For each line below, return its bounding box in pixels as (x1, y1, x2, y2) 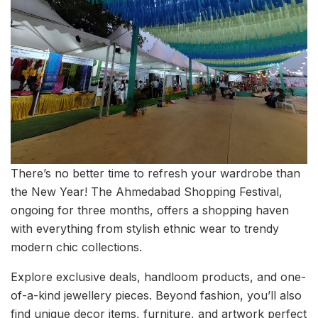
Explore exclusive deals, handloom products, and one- (11, 269, 306, 284)
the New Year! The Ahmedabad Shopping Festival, (11, 184, 283, 199)
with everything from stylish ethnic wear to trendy (11, 221, 279, 236)
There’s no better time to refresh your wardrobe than (11, 165, 300, 180)
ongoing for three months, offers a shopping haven (11, 202, 289, 217)
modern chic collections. (11, 239, 142, 254)
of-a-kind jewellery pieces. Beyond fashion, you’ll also (11, 287, 302, 302)
